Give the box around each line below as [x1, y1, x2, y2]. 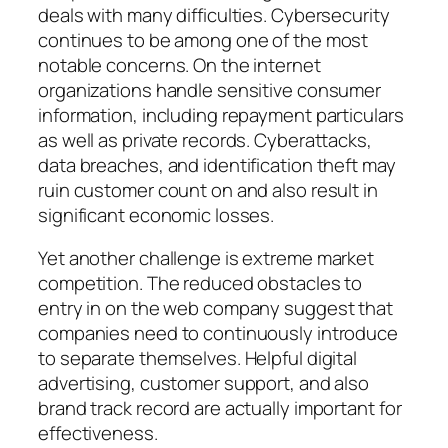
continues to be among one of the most [38, 26, 369, 53]
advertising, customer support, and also [38, 370, 370, 397]
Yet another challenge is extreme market [38, 245, 375, 272]
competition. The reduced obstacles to [38, 270, 363, 297]
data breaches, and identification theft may [38, 151, 396, 178]
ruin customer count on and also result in [38, 176, 378, 203]
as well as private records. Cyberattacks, [38, 126, 372, 153]
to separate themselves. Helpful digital [38, 345, 358, 372]
